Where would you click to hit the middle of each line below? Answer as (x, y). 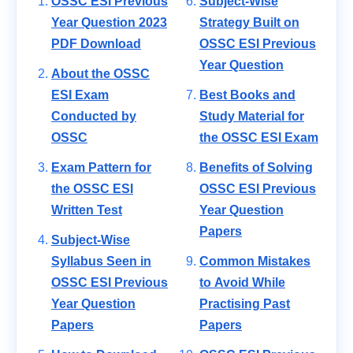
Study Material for (252, 117)
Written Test (87, 210)
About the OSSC (100, 74)
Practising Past (245, 304)
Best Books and (247, 95)
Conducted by (94, 117)
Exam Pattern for (101, 168)
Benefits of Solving (256, 168)
